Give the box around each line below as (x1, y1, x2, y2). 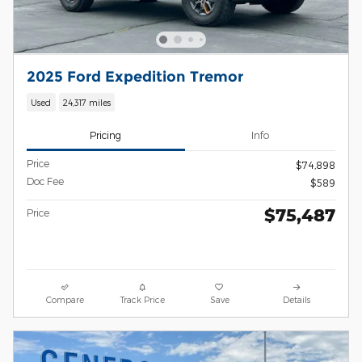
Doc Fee (27, 175, 64, 187)
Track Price (120, 293, 165, 305)
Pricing (90, 129, 122, 141)
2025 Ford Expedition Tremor (27, 67, 243, 85)
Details (283, 293, 311, 305)
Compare (46, 293, 85, 305)
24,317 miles (62, 97, 111, 108)
